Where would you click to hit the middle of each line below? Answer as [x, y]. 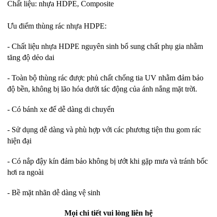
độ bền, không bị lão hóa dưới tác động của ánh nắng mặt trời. [102, 89]
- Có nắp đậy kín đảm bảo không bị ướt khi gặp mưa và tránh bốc [108, 161]
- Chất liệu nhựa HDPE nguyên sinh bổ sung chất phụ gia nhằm [105, 46]
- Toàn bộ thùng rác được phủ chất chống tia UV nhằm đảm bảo [105, 78]
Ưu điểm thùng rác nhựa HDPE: [57, 26]
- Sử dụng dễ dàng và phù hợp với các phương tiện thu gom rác [104, 130]
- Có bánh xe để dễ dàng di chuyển [61, 109]
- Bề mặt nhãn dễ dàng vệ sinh [54, 193]
